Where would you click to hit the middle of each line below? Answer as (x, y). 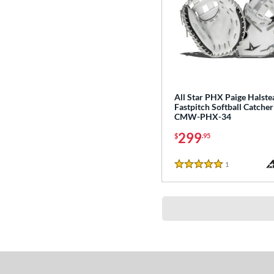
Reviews (241, 164)
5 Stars (189, 171)
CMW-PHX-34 (203, 117)
